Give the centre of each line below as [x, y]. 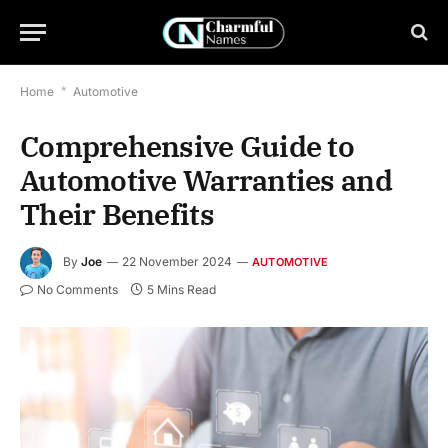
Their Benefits [117, 214]
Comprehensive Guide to [187, 146]
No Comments [77, 289]
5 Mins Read [181, 289]
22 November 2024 [177, 262]
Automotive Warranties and [206, 180]
